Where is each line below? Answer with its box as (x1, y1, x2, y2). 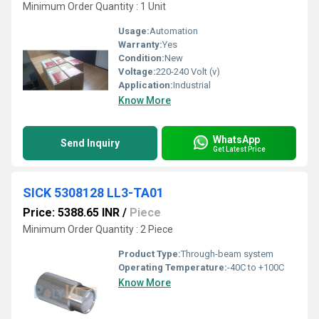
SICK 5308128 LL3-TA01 (23, 185, 164, 200)
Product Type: (118, 249, 181, 259)
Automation (150, 26, 198, 36)
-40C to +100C (227, 262, 284, 273)
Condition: (118, 53, 164, 63)
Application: (118, 80, 173, 90)
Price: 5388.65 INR (23, 206, 120, 219)
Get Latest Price (213, 145, 266, 153)
